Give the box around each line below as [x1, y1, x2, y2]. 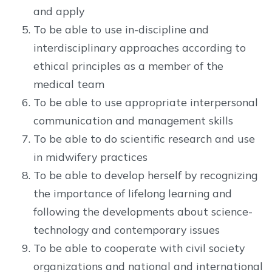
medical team [33, 77, 104, 90]
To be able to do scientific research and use [33, 132, 255, 145]
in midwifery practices [33, 150, 148, 163]
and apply [33, 4, 84, 18]
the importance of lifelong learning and [33, 186, 232, 200]
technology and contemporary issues [33, 223, 220, 236]
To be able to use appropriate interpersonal [33, 95, 258, 109]
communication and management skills [33, 114, 233, 127]
